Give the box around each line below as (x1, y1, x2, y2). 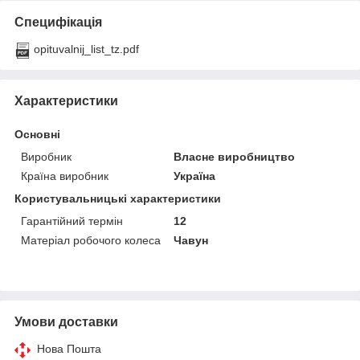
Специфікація (14, 15, 102, 30)
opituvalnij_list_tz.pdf (34, 43, 139, 56)
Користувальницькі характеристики (14, 192, 221, 206)
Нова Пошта (37, 342, 101, 356)
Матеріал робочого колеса (21, 234, 161, 247)
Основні (14, 128, 60, 141)
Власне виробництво (174, 150, 296, 164)
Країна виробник (21, 170, 108, 183)
